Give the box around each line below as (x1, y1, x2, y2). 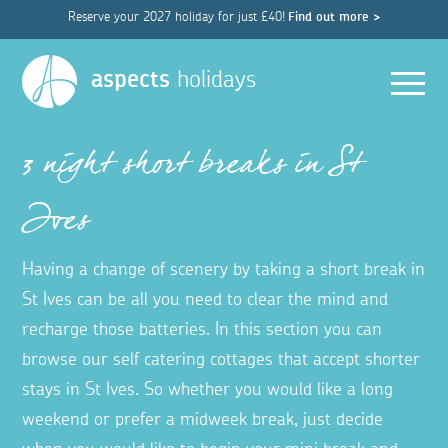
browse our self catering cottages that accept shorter (22, 351, 421, 370)
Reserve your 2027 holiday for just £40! (67, 11, 285, 24)
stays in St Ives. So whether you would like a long (22, 381, 394, 400)
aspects (91, 67, 171, 92)
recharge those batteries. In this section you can (22, 321, 383, 340)
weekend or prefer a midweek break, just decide (22, 411, 384, 430)
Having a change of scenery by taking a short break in (22, 261, 426, 280)
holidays (170, 67, 257, 92)
